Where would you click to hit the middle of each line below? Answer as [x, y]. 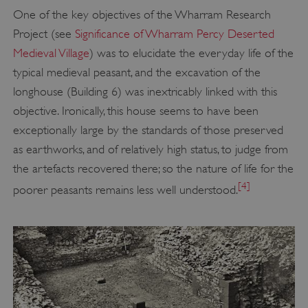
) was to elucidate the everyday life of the [191, 53]
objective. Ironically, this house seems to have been [135, 111]
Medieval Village [51, 53]
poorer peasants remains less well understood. [125, 190]
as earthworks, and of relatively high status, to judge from [150, 150]
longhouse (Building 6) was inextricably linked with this [145, 92]
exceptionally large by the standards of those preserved [148, 130]
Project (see [44, 34]
